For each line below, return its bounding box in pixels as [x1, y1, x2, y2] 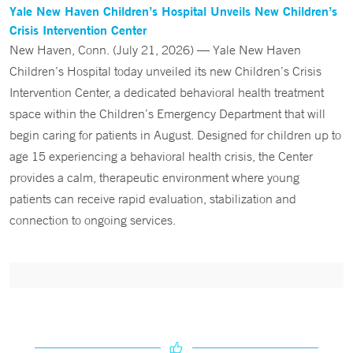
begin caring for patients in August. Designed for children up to [9, 127, 341, 143]
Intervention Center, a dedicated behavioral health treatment [9, 84, 324, 100]
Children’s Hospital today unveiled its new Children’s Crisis [9, 63, 321, 79]
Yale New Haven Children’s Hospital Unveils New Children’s [9, 2, 337, 19]
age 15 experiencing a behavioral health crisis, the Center [9, 148, 313, 164]
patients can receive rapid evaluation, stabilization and [9, 191, 296, 206]
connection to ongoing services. [9, 212, 176, 228]
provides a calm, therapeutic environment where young [9, 169, 299, 185]
